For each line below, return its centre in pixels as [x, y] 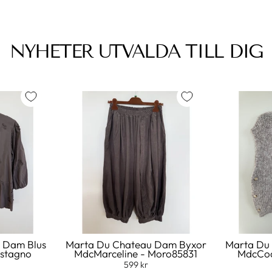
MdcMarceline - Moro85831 [136, 253]
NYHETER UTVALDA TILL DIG [136, 51]
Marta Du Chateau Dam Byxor [136, 244]
